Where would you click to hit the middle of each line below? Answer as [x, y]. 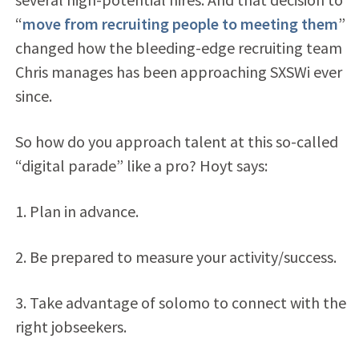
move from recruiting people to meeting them [180, 23]
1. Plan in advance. [77, 211]
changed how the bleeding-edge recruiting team [178, 47]
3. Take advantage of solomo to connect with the [180, 302]
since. [33, 95]
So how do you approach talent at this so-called [176, 141]
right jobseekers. [71, 326]
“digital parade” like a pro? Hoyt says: [141, 165]
